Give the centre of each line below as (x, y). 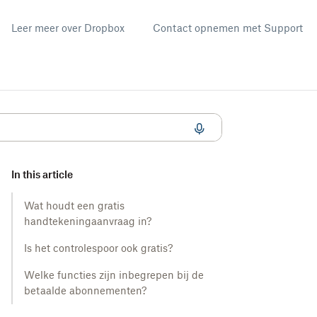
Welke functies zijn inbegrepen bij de (114, 275)
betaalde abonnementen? (85, 290)
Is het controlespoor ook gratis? (98, 248)
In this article (42, 174)
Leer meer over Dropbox (68, 28)
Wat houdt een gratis (74, 206)
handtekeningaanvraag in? (88, 221)
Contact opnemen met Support (228, 28)
